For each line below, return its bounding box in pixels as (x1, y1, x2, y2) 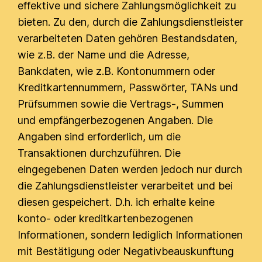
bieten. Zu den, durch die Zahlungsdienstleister (18, 16, 244, 28)
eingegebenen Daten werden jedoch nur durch (18, 163, 243, 175)
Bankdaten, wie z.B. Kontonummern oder (18, 65, 216, 77)
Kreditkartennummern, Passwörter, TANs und (18, 81, 239, 94)
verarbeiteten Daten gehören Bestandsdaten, (18, 32, 238, 44)
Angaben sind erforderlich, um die (18, 130, 181, 143)
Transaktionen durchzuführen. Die (18, 147, 181, 159)
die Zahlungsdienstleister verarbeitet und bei (18, 180, 233, 192)
